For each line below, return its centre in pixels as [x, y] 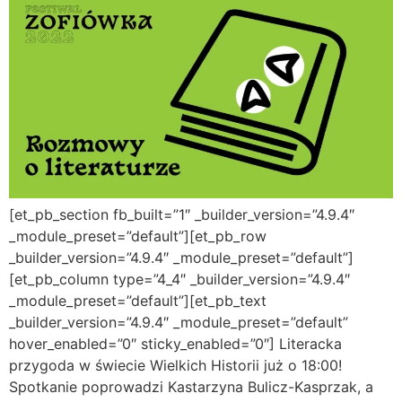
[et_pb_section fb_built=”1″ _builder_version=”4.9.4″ [182, 215]
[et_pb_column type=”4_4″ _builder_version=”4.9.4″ [179, 280]
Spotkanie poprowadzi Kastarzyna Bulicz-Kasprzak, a [191, 387]
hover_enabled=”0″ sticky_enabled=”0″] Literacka [175, 344]
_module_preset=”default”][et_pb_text [138, 301]
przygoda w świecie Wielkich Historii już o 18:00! [175, 366]
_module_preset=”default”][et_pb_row [138, 236]
